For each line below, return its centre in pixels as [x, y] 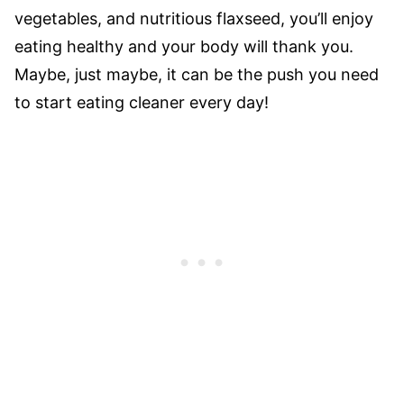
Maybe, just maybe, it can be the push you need [197, 74]
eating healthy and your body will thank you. [184, 46]
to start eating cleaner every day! [142, 102]
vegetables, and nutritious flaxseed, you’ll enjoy [194, 18]
